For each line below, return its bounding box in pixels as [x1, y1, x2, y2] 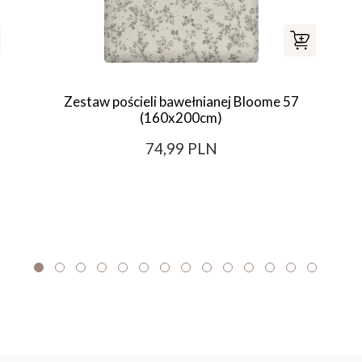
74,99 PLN [145, 138, 217, 158]
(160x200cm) [140, 108, 222, 126]
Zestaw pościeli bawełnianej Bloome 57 [63, 92, 299, 110]
